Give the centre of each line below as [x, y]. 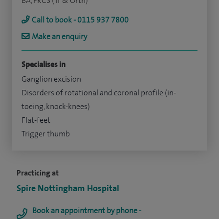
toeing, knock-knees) [56, 106]
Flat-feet [36, 120]
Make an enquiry [59, 36]
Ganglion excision [51, 79]
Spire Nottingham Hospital [68, 188]
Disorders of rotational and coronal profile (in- [99, 92]
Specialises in [44, 64]
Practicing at [38, 173]
